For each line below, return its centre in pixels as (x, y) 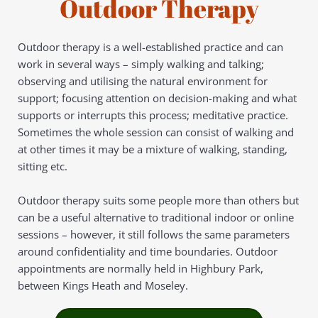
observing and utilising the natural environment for (143, 81)
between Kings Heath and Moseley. (103, 285)
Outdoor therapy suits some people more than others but (158, 200)
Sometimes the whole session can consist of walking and (156, 132)
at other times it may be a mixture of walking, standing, (153, 149)
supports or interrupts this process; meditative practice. (153, 115)
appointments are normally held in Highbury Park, (141, 268)
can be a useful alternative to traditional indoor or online (156, 217)
